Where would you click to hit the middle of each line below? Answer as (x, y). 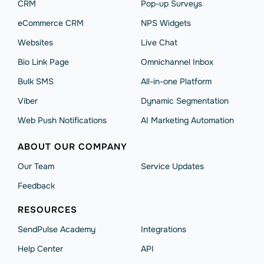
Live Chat (159, 42)
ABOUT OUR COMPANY (72, 147)
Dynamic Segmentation (185, 101)
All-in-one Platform (176, 81)
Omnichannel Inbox (177, 62)
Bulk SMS (36, 81)
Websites (35, 42)
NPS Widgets (166, 23)
